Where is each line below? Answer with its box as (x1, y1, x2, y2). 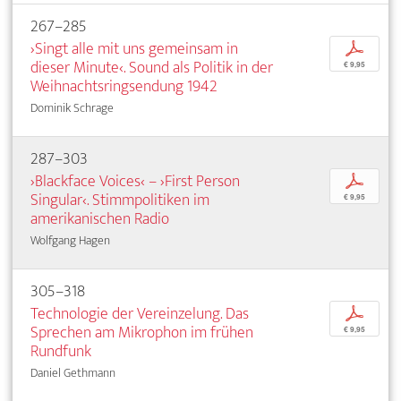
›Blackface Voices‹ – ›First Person (30, 166, 240, 195)
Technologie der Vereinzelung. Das (30, 299, 249, 328)
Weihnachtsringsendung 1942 (30, 72, 218, 100)
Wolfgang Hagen (30, 229, 110, 251)
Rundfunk (30, 337, 91, 365)
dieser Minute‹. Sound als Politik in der (30, 53, 273, 81)
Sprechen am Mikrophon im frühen (30, 318, 253, 346)
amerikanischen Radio (30, 204, 169, 233)
